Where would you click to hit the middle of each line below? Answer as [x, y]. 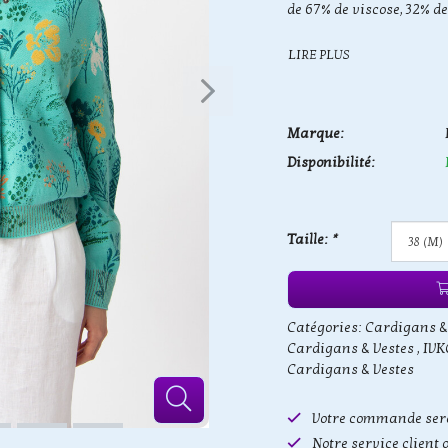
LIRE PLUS [319, 54]
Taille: [309, 239]
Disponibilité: [331, 162]
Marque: [315, 133]
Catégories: [326, 327]
